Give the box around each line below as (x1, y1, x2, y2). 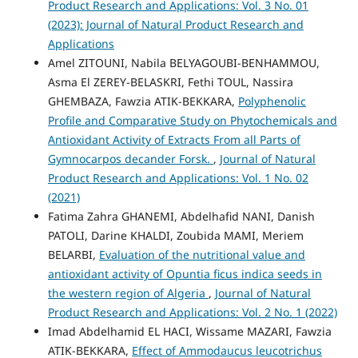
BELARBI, (47, 247, 99, 262)
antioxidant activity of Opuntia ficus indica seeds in (47, 266, 322, 281)
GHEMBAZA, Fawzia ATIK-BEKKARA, (47, 93, 238, 109)
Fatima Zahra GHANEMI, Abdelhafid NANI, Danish (47, 209, 315, 224)
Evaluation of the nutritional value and (98, 247, 305, 262)
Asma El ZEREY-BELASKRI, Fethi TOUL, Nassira (47, 74, 293, 89)
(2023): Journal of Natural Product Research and (47, 17, 304, 32)
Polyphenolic (237, 93, 306, 109)
